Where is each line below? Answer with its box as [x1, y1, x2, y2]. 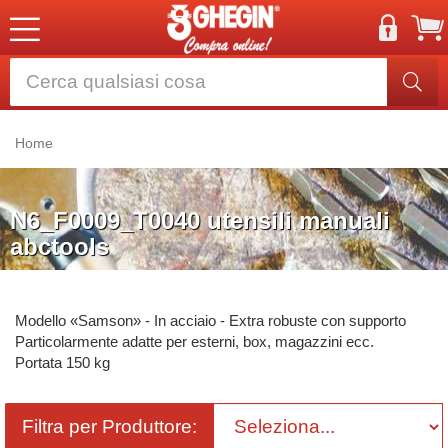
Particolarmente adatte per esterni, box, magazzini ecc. [15, 333, 374, 350]
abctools [10, 233, 109, 260]
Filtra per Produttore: [22, 416, 197, 437]
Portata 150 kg [15, 354, 110, 371]
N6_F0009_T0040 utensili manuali [10, 207, 390, 234]
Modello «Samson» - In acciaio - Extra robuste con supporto [15, 312, 406, 329]
